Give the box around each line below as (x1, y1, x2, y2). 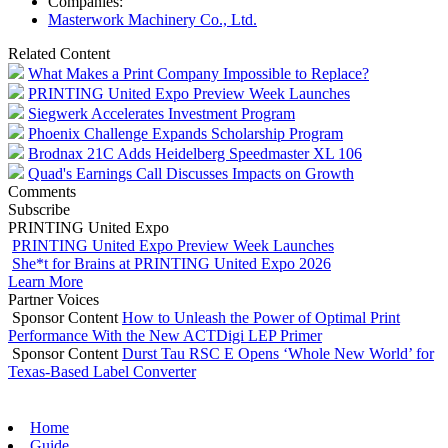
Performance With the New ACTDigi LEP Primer (8, 326, 322, 344)
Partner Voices (8, 290, 99, 308)
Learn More (8, 272, 83, 290)
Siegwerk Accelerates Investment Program (28, 104, 295, 122)
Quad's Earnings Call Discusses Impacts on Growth (28, 164, 354, 182)
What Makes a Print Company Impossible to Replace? (28, 64, 369, 82)
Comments (8, 182, 76, 200)
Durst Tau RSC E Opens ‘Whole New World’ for (122, 344, 434, 362)
